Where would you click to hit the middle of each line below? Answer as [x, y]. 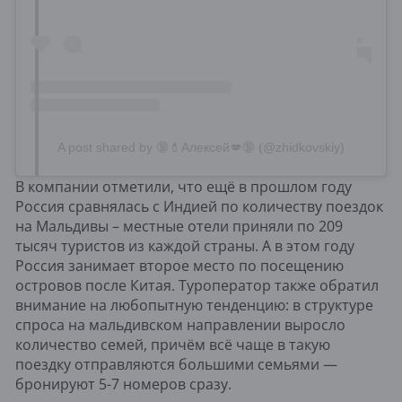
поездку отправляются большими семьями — [176, 365]
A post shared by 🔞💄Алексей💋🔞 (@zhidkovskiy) [201, 148]
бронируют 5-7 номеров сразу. [123, 385]
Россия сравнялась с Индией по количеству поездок [199, 207]
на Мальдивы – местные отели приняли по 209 [179, 227]
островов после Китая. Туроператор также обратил [197, 286]
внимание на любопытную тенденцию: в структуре [194, 306]
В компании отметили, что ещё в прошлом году [184, 187]
